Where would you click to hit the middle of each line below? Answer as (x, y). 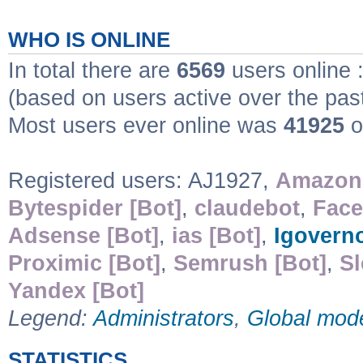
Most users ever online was (146, 125)
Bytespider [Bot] (95, 208)
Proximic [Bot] (84, 263)
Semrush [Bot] (250, 263)
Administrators (164, 318)
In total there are (92, 70)
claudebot (247, 208)
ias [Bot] (216, 235)
